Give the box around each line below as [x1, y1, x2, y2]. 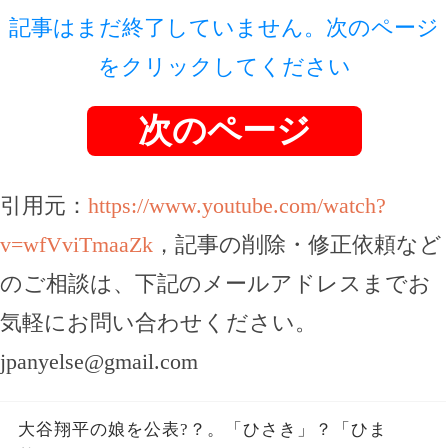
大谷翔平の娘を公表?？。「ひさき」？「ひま [17, 420, 387, 440]
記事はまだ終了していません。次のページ [9, 15, 439, 41]
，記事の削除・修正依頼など [153, 232, 442, 258]
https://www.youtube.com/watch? [88, 193, 386, 219]
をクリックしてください [97, 54, 351, 80]
